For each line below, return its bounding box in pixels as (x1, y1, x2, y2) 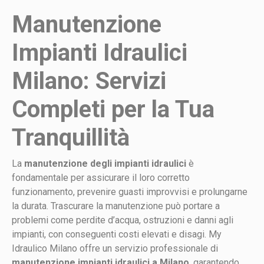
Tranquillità (12, 123, 130, 151)
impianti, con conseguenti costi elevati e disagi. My (12, 228, 222, 240)
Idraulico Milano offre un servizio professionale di (12, 242, 218, 254)
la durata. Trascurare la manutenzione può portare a (12, 200, 220, 212)
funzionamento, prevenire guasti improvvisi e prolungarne (12, 186, 247, 197)
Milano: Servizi (12, 67, 166, 95)
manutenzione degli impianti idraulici (24, 157, 186, 169)
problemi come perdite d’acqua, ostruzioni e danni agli (12, 214, 233, 226)
